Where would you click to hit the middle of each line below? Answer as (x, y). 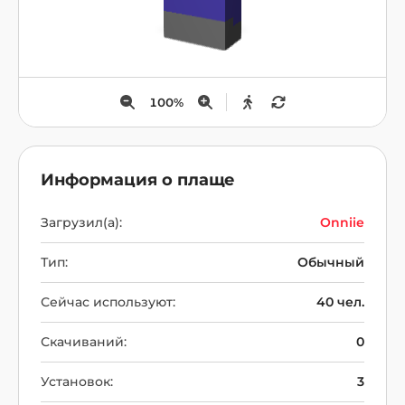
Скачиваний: (84, 342)
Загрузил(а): (81, 222)
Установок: (77, 381)
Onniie (342, 222)
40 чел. (340, 302)
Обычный (331, 262)
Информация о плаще (138, 180)
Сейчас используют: (108, 302)
